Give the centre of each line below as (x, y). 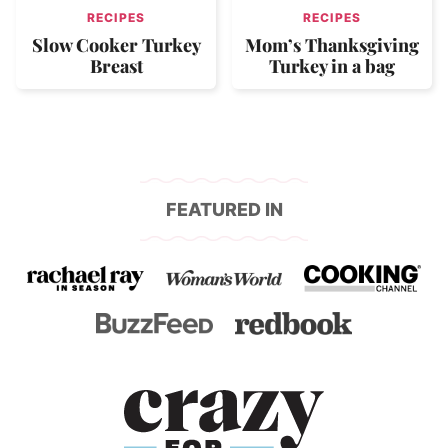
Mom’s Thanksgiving (332, 44)
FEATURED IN (224, 209)
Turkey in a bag (332, 65)
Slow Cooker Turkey (116, 44)
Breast (116, 65)
